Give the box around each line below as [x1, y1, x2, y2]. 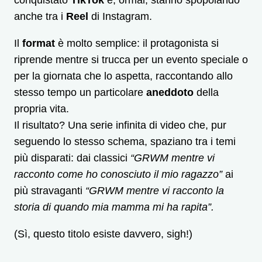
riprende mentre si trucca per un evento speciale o [14, 54, 248, 65]
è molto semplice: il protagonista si [55, 37, 219, 49]
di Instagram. [88, 11, 155, 22]
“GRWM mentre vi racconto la [85, 185, 224, 196]
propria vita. [14, 103, 69, 115]
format [22, 37, 55, 49]
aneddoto [146, 87, 194, 98]
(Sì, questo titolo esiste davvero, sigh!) [14, 228, 192, 240]
